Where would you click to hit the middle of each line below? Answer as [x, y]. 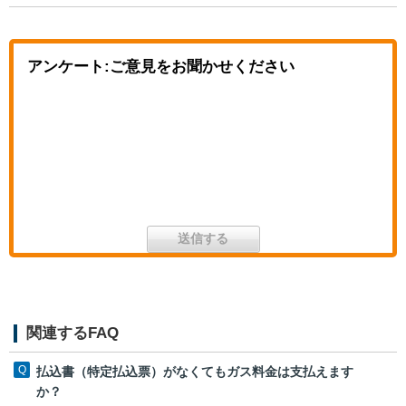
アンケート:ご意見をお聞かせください [161, 66]
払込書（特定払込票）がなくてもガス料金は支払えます [195, 371]
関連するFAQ [72, 333]
